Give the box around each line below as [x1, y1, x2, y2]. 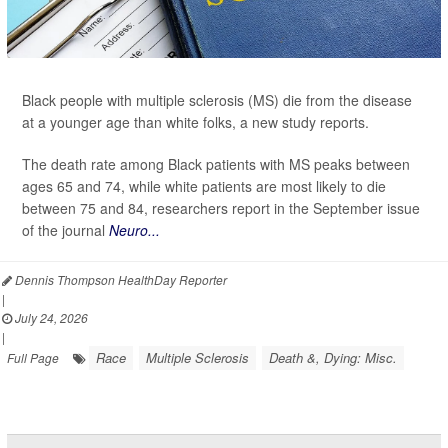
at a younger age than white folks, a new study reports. [22, 112, 369, 132]
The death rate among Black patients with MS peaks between [22, 154, 410, 174]
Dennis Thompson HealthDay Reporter [12, 271, 227, 288]
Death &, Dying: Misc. [269, 348, 397, 367]
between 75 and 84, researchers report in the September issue [22, 198, 420, 218]
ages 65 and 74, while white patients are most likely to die [22, 176, 386, 196]
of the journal [22, 220, 109, 240]
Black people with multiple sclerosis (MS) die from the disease [22, 90, 412, 110]
